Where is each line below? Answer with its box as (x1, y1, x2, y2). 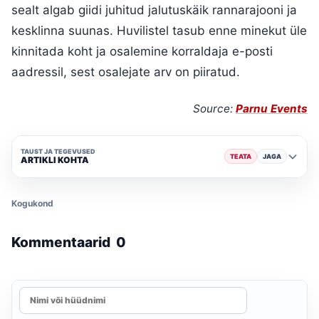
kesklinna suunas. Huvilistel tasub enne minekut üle (11, 23, 307, 38)
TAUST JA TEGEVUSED (21, 147, 95, 156)
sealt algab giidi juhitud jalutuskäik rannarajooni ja (11, 2, 297, 17)
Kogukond (11, 197, 53, 209)
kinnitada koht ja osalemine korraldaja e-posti (11, 43, 273, 58)
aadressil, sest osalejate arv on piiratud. (11, 64, 240, 79)
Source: (193, 101, 236, 115)
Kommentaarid (11, 233, 113, 251)
